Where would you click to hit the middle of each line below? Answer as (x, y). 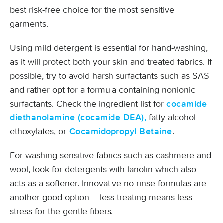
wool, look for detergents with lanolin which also (103, 169)
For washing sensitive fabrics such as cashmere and (111, 155)
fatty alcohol (171, 117)
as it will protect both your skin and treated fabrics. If (111, 62)
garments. (29, 24)
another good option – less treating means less (101, 197)
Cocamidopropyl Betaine (119, 132)
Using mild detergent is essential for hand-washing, (109, 48)
